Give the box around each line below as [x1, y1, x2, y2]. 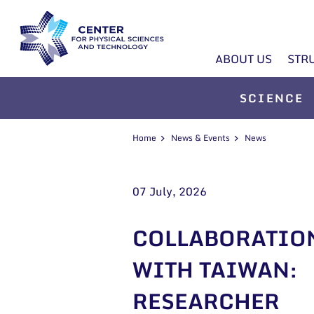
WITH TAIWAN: [132, 252, 297, 287]
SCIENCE [239, 88, 304, 107]
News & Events [171, 131, 230, 144]
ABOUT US [215, 50, 272, 69]
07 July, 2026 [132, 182, 207, 200]
